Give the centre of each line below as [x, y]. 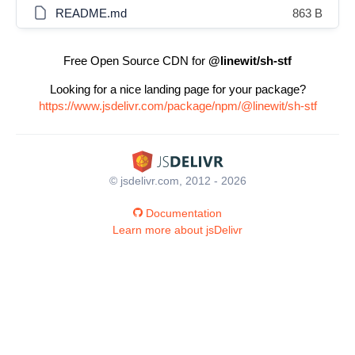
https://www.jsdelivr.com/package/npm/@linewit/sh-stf [177, 106]
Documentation [184, 213]
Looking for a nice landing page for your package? [177, 89]
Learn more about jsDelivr [177, 229]
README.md [91, 13]
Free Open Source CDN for [136, 61]
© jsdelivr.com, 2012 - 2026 [177, 180]
